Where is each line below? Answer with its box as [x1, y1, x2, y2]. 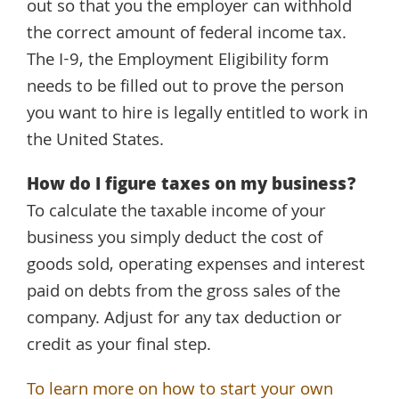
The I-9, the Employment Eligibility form [27, 46, 329, 76]
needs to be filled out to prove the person [27, 73, 344, 102]
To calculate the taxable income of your [27, 198, 326, 227]
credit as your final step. [27, 331, 211, 361]
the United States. [27, 126, 164, 156]
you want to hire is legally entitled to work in [27, 100, 368, 129]
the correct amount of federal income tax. [27, 20, 346, 49]
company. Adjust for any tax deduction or [27, 305, 342, 334]
